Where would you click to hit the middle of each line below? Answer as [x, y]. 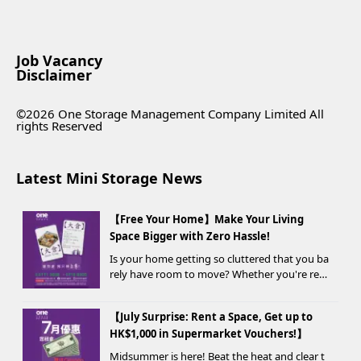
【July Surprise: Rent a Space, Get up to [211, 316]
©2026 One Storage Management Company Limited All [170, 113]
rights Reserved [59, 125]
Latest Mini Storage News [109, 178]
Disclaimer [54, 75]
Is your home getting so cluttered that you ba [219, 258]
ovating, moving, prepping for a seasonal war [218, 289]
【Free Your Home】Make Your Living [207, 219]
